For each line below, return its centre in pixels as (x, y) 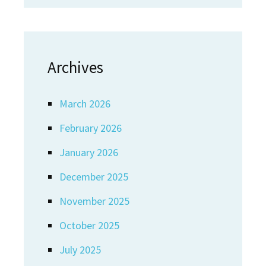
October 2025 (89, 225)
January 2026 (89, 152)
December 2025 (94, 177)
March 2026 (85, 104)
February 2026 (91, 128)
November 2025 (94, 201)
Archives (75, 67)
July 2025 (80, 250)
